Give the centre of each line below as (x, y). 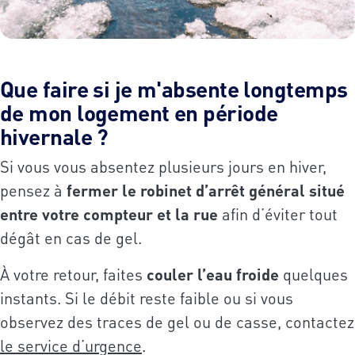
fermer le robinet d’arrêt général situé (206, 191)
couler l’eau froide (213, 275)
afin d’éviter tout (278, 214)
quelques (313, 275)
